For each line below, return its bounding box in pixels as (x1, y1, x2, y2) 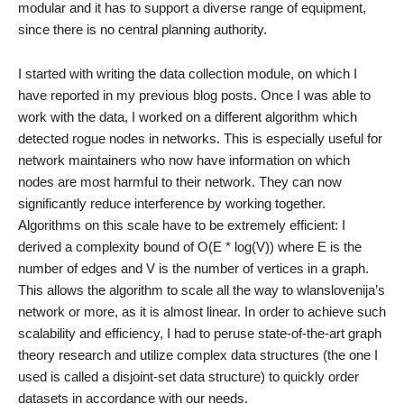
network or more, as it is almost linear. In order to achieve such (18, 304, 386, 319)
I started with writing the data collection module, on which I (18, 66, 357, 81)
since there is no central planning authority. (18, 22, 267, 37)
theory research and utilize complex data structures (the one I (18, 347, 378, 363)
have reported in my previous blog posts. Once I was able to (18, 87, 371, 103)
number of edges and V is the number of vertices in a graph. (18, 261, 369, 276)
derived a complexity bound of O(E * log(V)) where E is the (18, 239, 362, 254)
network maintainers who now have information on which (18, 152, 350, 168)
